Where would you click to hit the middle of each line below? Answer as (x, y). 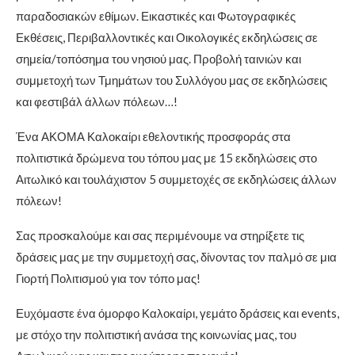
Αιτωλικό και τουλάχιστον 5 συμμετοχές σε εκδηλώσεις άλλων (176, 179)
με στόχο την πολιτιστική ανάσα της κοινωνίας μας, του (156, 334)
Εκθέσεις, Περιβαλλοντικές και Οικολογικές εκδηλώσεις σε (167, 37)
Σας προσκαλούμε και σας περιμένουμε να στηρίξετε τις (160, 235)
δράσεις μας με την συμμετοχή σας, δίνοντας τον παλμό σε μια (176, 256)
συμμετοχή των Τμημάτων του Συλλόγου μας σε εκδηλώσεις (172, 80)
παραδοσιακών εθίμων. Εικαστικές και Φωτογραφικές (156, 15)
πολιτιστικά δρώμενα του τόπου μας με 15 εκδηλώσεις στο (166, 157)
